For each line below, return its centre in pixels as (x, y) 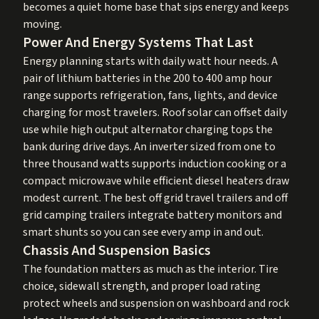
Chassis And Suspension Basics (117, 250)
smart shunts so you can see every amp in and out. (143, 232)
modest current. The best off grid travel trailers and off (155, 198)
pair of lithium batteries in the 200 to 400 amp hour (147, 78)
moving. (42, 24)
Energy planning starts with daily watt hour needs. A (150, 61)
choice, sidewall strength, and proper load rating (142, 286)
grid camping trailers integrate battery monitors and (152, 215)
